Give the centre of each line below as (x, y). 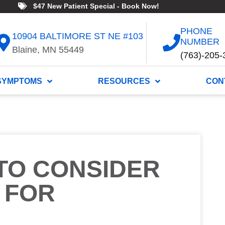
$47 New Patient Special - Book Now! (96, 6)
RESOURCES (124, 81)
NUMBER (200, 41)
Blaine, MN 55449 (48, 50)
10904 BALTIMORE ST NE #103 (78, 36)
